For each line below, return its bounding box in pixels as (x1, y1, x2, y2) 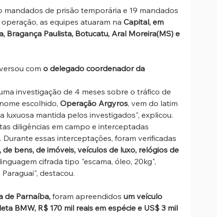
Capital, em (124, 17, 166, 27)
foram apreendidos (50, 191, 124, 201)
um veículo (124, 191, 164, 201)
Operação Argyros (60, 98, 128, 108)
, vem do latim (128, 98, 180, 108)
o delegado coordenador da (43, 63, 147, 74)
